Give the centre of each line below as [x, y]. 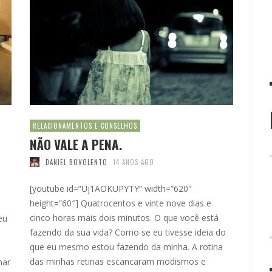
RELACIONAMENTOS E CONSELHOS [85, 125]
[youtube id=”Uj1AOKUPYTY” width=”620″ [111, 188]
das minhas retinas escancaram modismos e [118, 261]
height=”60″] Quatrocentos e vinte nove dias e [121, 203]
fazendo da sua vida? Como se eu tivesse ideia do [128, 232]
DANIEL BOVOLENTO [76, 162]
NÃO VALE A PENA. [76, 144]
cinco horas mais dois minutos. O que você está [124, 217]
